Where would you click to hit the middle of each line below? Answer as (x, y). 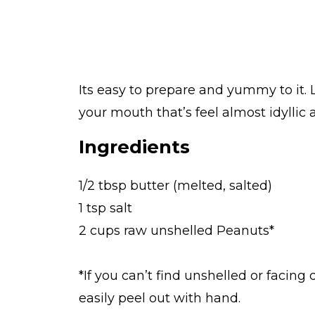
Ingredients (134, 147)
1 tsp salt (105, 208)
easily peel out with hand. (160, 298)
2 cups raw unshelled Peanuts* (176, 230)
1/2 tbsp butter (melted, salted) (175, 185)
